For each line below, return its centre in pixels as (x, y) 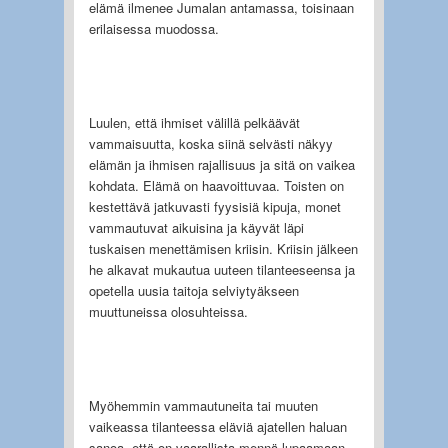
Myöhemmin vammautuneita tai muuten (203, 405)
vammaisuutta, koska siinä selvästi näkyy (210, 143)
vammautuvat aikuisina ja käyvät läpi (196, 227)
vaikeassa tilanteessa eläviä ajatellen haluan (217, 426)
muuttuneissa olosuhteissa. (168, 311)
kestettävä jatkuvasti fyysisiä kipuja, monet (214, 206)
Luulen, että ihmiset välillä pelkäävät (194, 122)
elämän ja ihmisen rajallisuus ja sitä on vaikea (221, 164)
